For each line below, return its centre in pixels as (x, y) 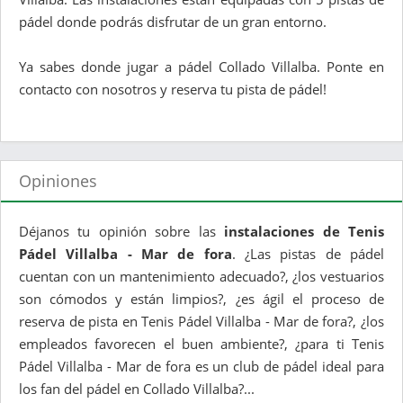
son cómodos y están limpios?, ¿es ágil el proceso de (201, 299)
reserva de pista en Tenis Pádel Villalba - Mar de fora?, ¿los (201, 322)
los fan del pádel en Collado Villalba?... (137, 389)
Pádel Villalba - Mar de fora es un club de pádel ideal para (201, 367)
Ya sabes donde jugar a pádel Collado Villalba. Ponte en (201, 67)
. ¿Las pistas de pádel (308, 254)
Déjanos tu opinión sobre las (122, 232)
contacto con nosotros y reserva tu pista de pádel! (173, 90)
